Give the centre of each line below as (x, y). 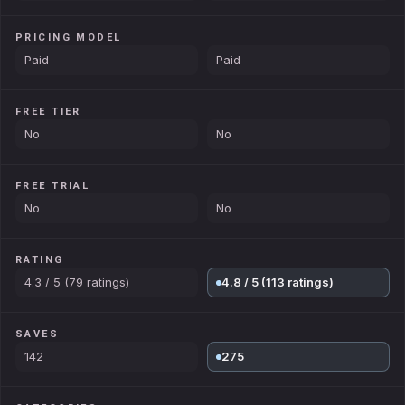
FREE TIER (48, 112)
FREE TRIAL (53, 186)
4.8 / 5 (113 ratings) (278, 282)
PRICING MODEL (69, 38)
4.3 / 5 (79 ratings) (77, 282)
